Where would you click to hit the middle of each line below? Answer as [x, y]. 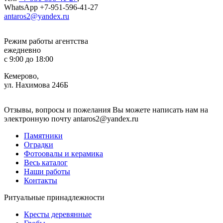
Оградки [39, 145]
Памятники [43, 136]
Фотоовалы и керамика [63, 154]
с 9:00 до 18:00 [29, 59]
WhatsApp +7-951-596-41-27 [51, 7]
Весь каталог [46, 163]
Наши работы [47, 171]
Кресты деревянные [58, 214]
